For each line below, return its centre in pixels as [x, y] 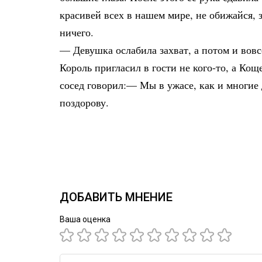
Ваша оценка [85, 219]
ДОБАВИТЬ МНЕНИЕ [116, 197]
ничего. [77, 32]
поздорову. [84, 102]
